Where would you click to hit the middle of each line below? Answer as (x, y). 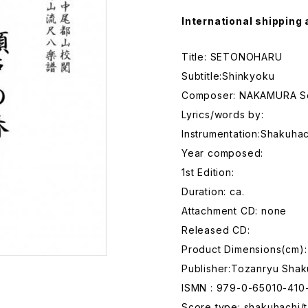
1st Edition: (208, 172)
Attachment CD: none (234, 211)
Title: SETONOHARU (232, 57)
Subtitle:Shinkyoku (228, 76)
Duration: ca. (213, 191)
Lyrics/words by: (223, 114)
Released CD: (216, 230)
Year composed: (223, 153)
